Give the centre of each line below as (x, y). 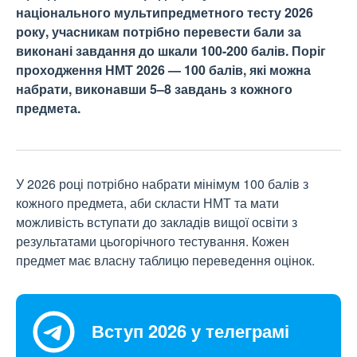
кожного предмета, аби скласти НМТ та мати (147, 203)
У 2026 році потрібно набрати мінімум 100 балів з (162, 184)
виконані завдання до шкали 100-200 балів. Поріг (171, 51)
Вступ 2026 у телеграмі (190, 331)
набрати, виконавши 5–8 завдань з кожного (154, 89)
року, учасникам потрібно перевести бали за (159, 31)
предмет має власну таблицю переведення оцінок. (165, 260)
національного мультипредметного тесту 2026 (165, 12)
